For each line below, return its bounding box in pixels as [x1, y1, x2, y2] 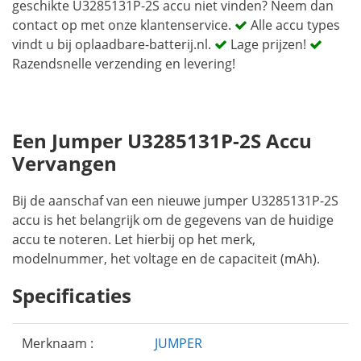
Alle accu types [247, 16, 340, 34]
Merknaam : [22, 334, 93, 352]
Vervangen [12, 150, 117, 176]
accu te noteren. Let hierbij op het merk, [12, 230, 255, 248]
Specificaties [12, 282, 131, 309]
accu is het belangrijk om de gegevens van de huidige [12, 211, 334, 229]
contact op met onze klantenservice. [12, 16, 234, 34]
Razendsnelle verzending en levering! [12, 55, 235, 73]
